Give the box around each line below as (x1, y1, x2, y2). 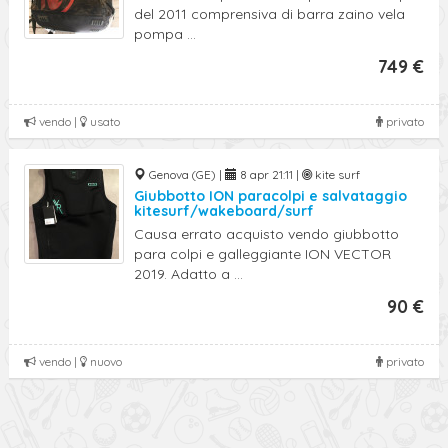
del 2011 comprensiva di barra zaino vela (134, 5, 405, 23)
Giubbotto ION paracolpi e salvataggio (134, 187, 407, 205)
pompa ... (134, 25, 196, 43)
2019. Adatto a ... (134, 265, 243, 283)
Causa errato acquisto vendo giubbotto (134, 225, 399, 243)
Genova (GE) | (146, 167, 225, 182)
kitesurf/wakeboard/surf (134, 202, 314, 220)
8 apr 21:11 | (237, 167, 302, 182)
